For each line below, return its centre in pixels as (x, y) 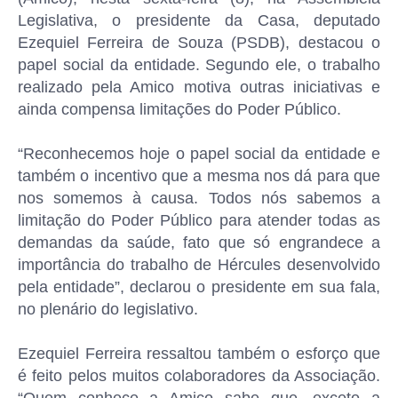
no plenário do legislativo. (108, 309)
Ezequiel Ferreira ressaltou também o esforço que (199, 354)
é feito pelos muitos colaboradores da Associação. (199, 376)
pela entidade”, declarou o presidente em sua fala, (199, 287)
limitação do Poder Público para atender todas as (199, 220)
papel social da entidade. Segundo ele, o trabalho (199, 65)
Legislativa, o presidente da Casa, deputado (199, 20)
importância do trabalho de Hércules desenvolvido (199, 265)
